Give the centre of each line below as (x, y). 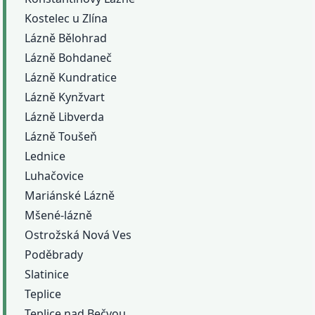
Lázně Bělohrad (66, 38)
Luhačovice (54, 175)
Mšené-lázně (59, 215)
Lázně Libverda (65, 116)
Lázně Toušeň (61, 136)
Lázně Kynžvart (65, 97)
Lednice (45, 156)
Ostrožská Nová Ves (78, 234)
